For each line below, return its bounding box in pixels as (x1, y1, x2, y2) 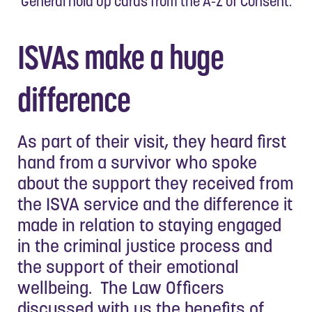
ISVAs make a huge (17, 36, 224, 78)
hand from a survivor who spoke (17, 150, 257, 173)
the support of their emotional (17, 255, 239, 278)
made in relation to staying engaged (17, 213, 281, 236)
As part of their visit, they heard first (17, 130, 286, 153)
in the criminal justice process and (17, 234, 272, 257)
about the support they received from (17, 171, 293, 194)
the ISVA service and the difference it (17, 192, 292, 215)
